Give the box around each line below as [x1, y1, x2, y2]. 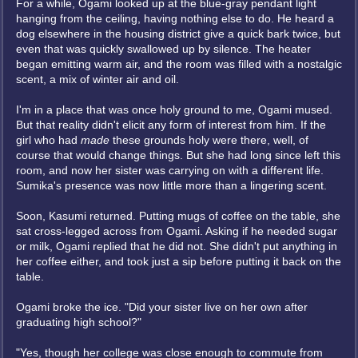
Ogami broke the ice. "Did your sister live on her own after [16, 300, 308, 313]
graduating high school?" [16, 316, 141, 328]
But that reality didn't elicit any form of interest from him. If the [16, 118, 326, 131]
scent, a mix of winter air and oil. [16, 73, 179, 86]
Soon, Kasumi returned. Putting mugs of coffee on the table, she [16, 209, 340, 222]
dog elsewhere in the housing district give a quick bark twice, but [16, 27, 340, 40]
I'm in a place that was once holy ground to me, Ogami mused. [16, 103, 332, 116]
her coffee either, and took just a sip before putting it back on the [16, 255, 341, 268]
